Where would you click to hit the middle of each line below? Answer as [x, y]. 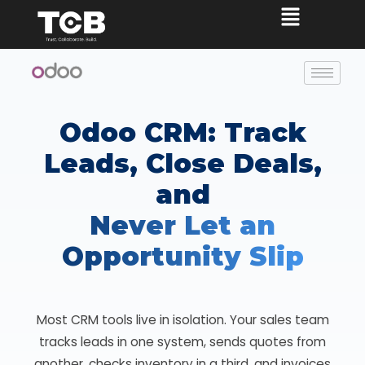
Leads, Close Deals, [182, 163]
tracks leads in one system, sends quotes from [182, 342]
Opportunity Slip [182, 256]
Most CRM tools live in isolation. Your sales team [182, 320]
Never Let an [182, 225]
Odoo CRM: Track [182, 132]
